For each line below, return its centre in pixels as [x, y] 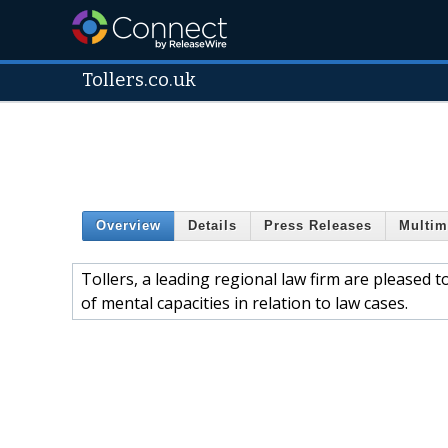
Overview [128, 226]
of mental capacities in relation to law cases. [244, 302]
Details [212, 226]
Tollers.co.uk [139, 80]
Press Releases [318, 226]
